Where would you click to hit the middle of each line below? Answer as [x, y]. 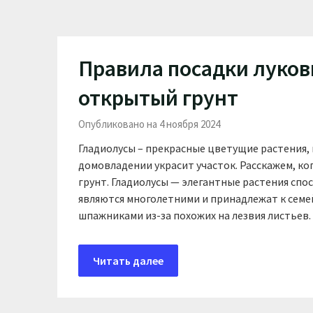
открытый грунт [158, 98]
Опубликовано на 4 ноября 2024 [149, 124]
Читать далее [128, 261]
